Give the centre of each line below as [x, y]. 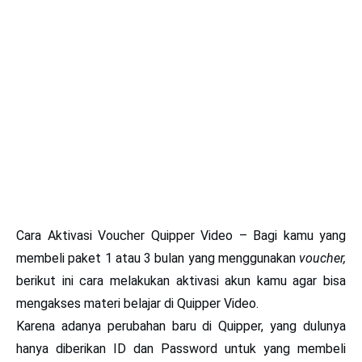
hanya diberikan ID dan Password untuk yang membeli [181, 349]
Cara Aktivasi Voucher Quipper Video [124, 236]
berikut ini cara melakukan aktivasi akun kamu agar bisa [181, 281]
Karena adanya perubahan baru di [118, 326]
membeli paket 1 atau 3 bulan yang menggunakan [158, 258]
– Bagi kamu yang [289, 236]
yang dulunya [305, 326]
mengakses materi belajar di [97, 303]
